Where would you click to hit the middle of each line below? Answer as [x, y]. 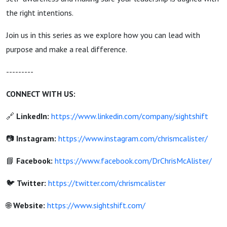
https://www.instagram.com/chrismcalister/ [133, 138]
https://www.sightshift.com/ [96, 205]
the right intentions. [40, 13]
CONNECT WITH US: [41, 94]
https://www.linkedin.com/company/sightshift [130, 116]
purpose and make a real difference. [67, 49]
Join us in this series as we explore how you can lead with [103, 35]
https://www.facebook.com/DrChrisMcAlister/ [133, 161]
